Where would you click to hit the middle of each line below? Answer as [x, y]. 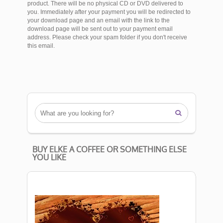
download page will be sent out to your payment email [100, 29]
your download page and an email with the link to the [99, 21]
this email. [41, 46]
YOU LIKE [49, 157]
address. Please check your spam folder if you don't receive [107, 38]
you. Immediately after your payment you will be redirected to [109, 12]
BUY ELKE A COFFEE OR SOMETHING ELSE [110, 149]
